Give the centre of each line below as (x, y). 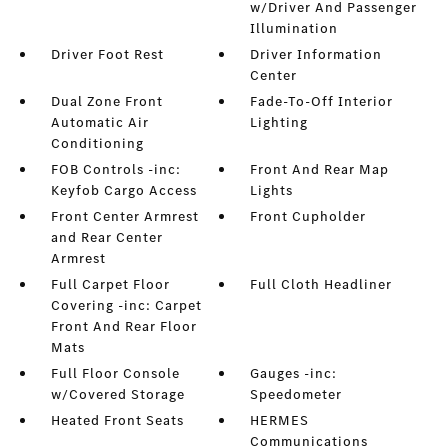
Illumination (294, 29)
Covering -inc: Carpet (126, 306)
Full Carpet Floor (110, 285)
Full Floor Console (115, 374)
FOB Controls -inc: (115, 170)
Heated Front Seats (117, 421)
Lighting (279, 123)
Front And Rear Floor (123, 327)
